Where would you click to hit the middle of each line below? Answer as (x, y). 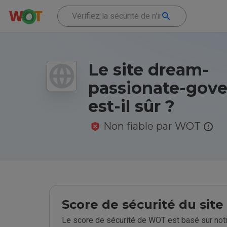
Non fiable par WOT (152, 126)
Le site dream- (148, 70)
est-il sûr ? (131, 106)
